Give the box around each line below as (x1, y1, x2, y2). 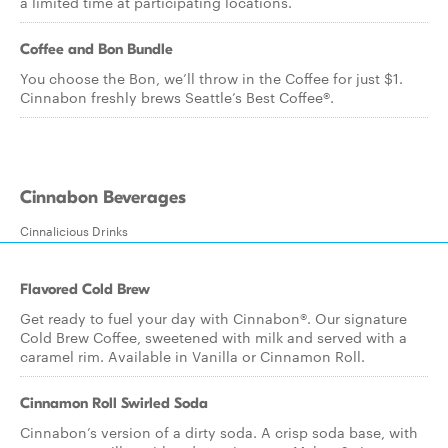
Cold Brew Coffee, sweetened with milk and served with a (20, 327, 407, 347)
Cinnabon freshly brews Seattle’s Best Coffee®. (20, 87, 334, 107)
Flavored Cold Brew (20, 280, 150, 298)
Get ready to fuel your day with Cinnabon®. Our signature (20, 308, 407, 328)
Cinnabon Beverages (20, 187, 186, 208)
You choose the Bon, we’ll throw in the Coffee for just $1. (20, 68, 403, 88)
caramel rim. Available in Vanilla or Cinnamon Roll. (20, 346, 365, 366)
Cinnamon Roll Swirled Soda (20, 394, 208, 412)
